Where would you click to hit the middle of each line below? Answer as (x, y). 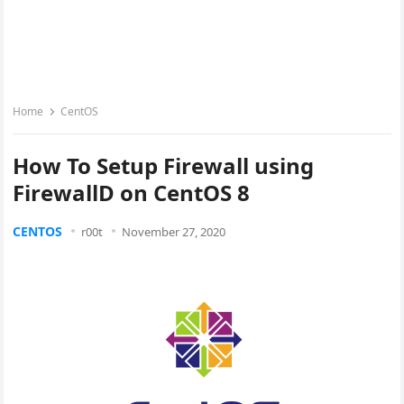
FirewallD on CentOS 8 (132, 193)
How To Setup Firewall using (164, 165)
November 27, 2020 (174, 232)
